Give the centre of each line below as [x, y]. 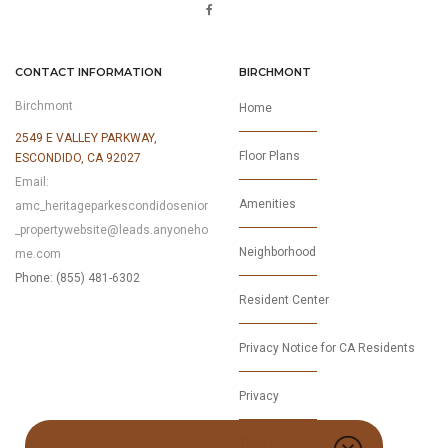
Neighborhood [277, 252]
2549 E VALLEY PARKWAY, [86, 138]
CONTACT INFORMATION [88, 72]
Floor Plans [269, 156]
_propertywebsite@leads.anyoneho [111, 230]
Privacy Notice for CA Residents [327, 348]
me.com [38, 254]
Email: [32, 182]
